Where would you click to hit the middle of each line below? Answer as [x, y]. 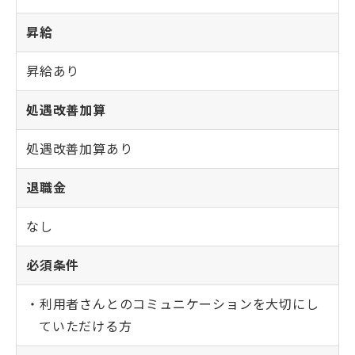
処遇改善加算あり [80, 149]
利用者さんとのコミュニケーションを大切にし [179, 304]
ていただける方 [86, 326]
